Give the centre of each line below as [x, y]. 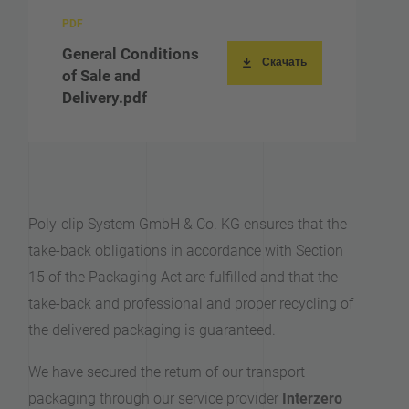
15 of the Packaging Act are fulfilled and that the [184, 277]
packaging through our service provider [156, 399]
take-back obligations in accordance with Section [186, 251]
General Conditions [131, 54]
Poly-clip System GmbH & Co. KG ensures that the [188, 224]
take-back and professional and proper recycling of [191, 304]
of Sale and [102, 76]
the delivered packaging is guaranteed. [154, 330]
